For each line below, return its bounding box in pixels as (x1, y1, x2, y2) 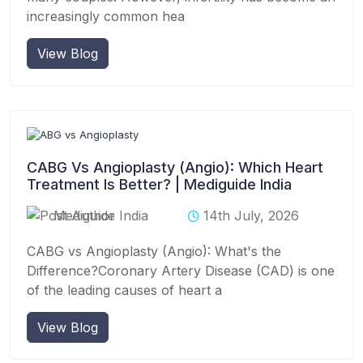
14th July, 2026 (203, 207, 299, 224)
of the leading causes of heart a (27, 281, 222, 298)
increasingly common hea (27, 7, 185, 24)
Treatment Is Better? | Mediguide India (27, 175, 292, 193)
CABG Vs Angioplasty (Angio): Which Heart (27, 158, 323, 176)
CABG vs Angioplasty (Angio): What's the (27, 242, 281, 259)
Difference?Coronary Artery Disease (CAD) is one (27, 262, 335, 279)
